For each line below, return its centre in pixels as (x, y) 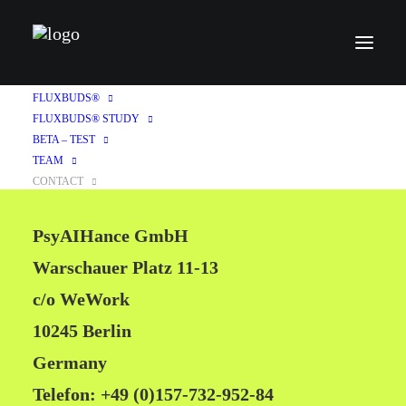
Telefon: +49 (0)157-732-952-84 (153, 394)
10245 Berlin (82, 331)
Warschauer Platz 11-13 (126, 267)
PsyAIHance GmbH (111, 236)
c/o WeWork (81, 299)
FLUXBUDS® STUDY (86, 119)
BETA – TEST (64, 140)
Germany (70, 362)
